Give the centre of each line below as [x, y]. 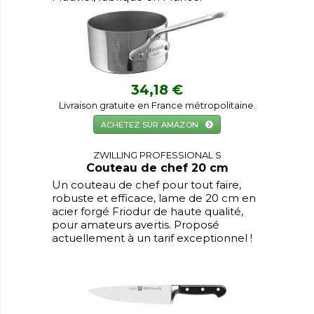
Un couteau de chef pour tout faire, [146, 185]
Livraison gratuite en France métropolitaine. [157, 105]
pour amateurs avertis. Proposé [136, 225]
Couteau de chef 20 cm [157, 168]
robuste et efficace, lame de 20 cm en [154, 198]
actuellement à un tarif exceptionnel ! [152, 238]
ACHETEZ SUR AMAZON [150, 124]
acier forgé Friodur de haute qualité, [148, 211]
